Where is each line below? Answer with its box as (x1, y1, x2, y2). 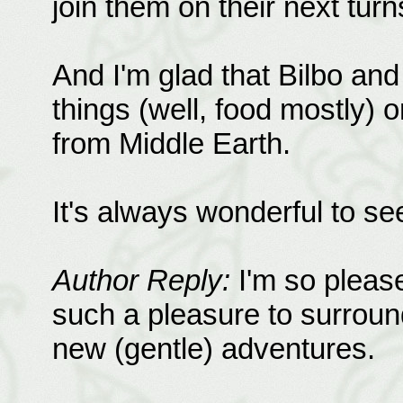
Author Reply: (51, 264, 230, 297)
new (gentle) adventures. (51, 332, 375, 365)
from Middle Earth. (51, 127, 291, 160)
